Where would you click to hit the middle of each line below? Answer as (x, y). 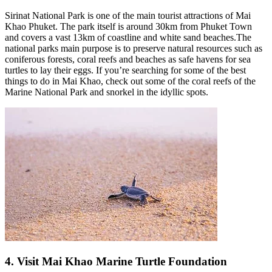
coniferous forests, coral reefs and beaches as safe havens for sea (128, 59)
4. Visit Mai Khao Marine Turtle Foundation (116, 261)
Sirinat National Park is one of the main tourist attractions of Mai (128, 15)
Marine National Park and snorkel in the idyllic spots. (107, 92)
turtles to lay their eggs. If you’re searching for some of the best (125, 70)
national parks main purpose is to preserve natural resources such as (134, 48)
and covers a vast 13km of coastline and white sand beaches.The (128, 37)
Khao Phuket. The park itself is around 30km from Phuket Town (128, 26)
